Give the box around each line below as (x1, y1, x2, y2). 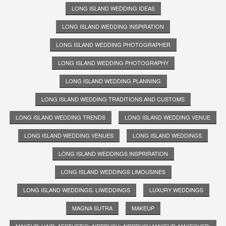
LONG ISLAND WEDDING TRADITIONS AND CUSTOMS (41, 94, 185, 103)
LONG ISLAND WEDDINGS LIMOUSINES (61, 167, 165, 176)
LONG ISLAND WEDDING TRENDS (16, 112, 105, 121)
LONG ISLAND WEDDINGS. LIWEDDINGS (23, 185, 130, 194)
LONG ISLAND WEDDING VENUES (24, 131, 114, 139)
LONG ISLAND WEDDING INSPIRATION (62, 22, 164, 30)
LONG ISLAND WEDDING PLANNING (65, 76, 161, 85)
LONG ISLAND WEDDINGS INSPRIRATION (58, 149, 168, 157)
